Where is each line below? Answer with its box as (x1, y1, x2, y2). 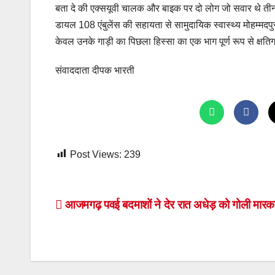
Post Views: (70, 149, 122, 160)
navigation (55, 222, 154, 246)
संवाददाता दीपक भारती (55, 64, 134, 76)
